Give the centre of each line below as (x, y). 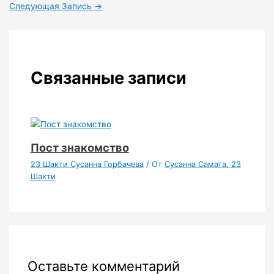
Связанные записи (108, 77)
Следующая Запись (52, 6)
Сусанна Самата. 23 (202, 165)
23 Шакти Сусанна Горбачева (87, 165)
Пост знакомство (80, 148)
